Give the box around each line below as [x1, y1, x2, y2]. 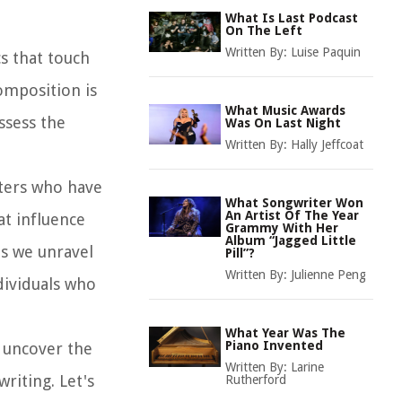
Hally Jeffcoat [291, 137, 363, 152]
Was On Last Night [225, 116, 341, 130]
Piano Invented [225, 338, 323, 353]
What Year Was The [225, 326, 345, 340]
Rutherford [225, 372, 286, 387]
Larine [291, 360, 324, 374]
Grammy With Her [225, 221, 338, 235]
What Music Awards [225, 103, 345, 118]
